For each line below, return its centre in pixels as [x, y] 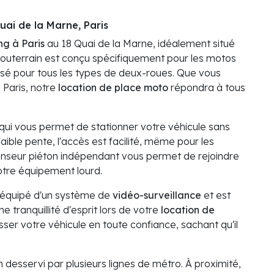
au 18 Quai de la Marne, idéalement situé [140, 44]
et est [216, 195]
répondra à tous [207, 88]
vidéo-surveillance [157, 195]
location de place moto [113, 88]
